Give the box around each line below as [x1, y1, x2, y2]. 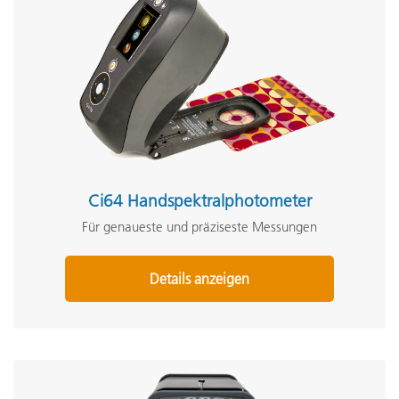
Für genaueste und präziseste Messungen [82, 218, 317, 235]
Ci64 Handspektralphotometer [87, 191, 312, 211]
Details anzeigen [150, 270, 249, 288]
